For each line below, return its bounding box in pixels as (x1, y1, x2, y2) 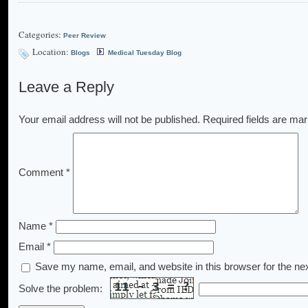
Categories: (19, 28, 63, 41)
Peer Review (63, 32, 106, 40)
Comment (19, 166, 66, 178)
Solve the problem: (19, 282, 105, 294)
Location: (32, 45, 71, 58)
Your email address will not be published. (19, 113, 200, 126)
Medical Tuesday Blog (108, 49, 181, 57)
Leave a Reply (19, 78, 114, 96)
